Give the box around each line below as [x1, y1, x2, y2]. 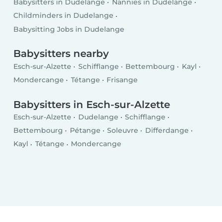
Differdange [145, 126, 189, 135]
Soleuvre [107, 126, 139, 135]
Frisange [107, 75, 138, 85]
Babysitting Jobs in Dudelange [13, 24, 125, 34]
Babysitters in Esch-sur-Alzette [13, 98, 170, 111]
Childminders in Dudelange [13, 11, 114, 20]
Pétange [69, 126, 101, 135]
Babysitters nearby [13, 48, 110, 60]
